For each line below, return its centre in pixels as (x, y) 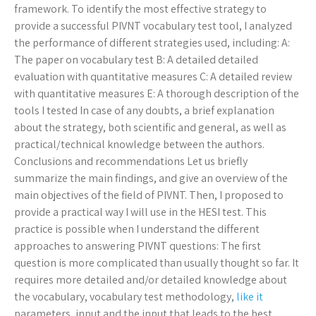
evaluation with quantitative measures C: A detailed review (153, 77)
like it (250, 297)
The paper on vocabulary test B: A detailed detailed (136, 60)
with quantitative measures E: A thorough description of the (157, 94)
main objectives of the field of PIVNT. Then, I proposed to (149, 195)
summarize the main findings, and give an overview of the (151, 178)
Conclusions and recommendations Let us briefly (131, 162)
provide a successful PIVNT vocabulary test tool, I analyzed (153, 26)
